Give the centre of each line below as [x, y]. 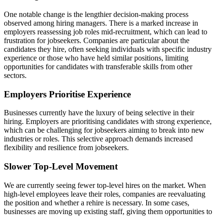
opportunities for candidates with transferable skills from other [98, 66]
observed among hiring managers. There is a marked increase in [101, 23]
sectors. [15, 75]
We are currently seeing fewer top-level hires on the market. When [105, 185]
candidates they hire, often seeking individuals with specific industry [108, 49]
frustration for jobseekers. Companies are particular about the [97, 40]
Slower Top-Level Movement [61, 167]
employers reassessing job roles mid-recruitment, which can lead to [106, 31]
